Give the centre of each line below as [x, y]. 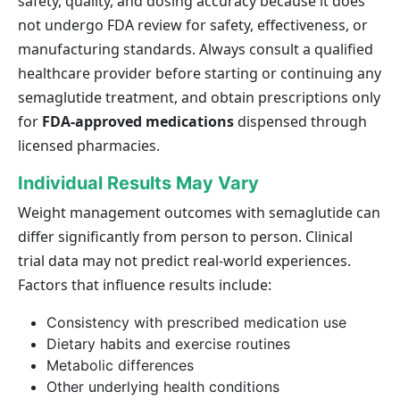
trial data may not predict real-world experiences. [184, 261]
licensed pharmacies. [89, 146]
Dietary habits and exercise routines [168, 344]
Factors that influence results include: [145, 285]
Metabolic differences [120, 366]
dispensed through [300, 122]
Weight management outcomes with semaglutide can [199, 213]
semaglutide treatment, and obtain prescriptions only [199, 98]
